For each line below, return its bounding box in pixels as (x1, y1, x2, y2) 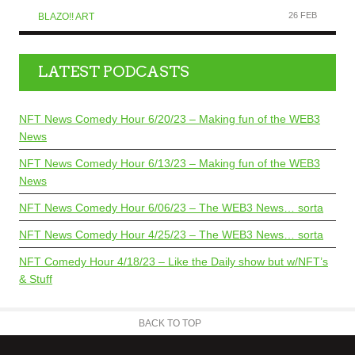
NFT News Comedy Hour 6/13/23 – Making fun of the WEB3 (19, 157, 320, 170)
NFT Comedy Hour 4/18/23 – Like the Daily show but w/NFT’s (19, 255, 328, 269)
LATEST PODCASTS (38, 63, 189, 82)
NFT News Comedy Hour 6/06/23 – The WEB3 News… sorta (19, 201, 323, 215)
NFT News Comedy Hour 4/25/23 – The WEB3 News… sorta (19, 228, 323, 242)
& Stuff (19, 273, 52, 286)
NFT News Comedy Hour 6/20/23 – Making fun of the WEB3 (19, 113, 320, 126)
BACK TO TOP (139, 318, 201, 330)
